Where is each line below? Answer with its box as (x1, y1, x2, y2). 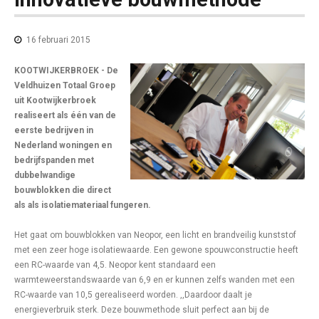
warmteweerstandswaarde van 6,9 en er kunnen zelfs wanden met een (14, 275, 295, 285)
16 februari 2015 (24, 35, 90, 45)
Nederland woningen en (14, 140, 112, 150)
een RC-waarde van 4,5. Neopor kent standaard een (14, 260, 216, 270)
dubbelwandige (14, 170, 75, 180)
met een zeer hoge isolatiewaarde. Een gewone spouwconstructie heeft (14, 245, 298, 255)
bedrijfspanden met (14, 155, 94, 165)
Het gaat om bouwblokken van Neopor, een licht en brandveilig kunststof (14, 230, 296, 240)
